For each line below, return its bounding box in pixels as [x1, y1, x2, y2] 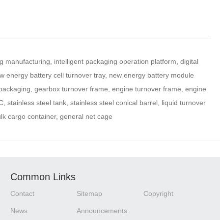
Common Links [10, 171, 76, 183]
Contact [10, 190, 35, 198]
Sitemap [77, 190, 103, 198]
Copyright [143, 190, 173, 198]
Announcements [77, 207, 128, 215]
